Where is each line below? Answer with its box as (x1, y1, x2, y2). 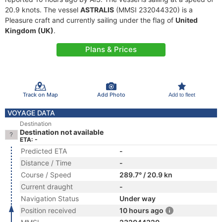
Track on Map (22, 91, 58, 98)
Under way (119, 194, 156, 203)
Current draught (21, 182, 73, 191)
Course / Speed (21, 170, 71, 179)
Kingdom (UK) (5, 26, 54, 35)
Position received (21, 206, 76, 215)
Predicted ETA (21, 147, 67, 155)
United (175, 16, 198, 24)
